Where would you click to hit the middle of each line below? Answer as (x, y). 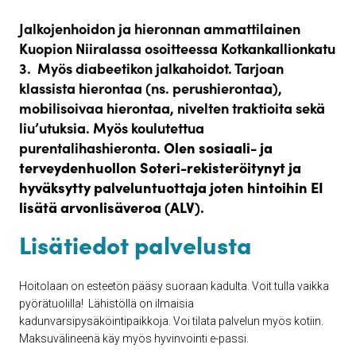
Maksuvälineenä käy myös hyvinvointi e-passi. (134, 338)
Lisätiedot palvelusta (135, 244)
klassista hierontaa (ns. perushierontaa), (151, 87)
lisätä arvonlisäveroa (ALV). (113, 207)
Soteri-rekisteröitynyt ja (219, 167)
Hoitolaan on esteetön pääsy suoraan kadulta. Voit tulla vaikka (174, 286)
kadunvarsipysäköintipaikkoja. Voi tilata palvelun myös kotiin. (171, 321)
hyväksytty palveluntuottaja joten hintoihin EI (171, 187)
